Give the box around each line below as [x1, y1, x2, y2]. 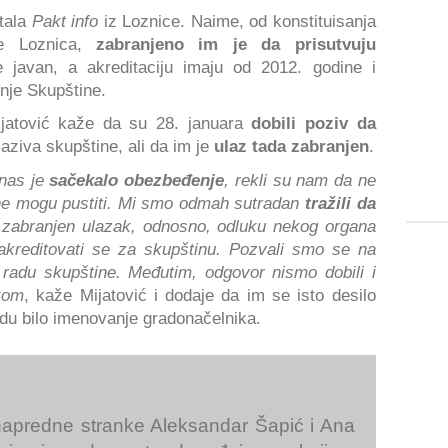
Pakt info [26, 11, 99, 30]
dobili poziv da [251, 114, 376, 133]
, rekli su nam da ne [224, 170, 376, 189]
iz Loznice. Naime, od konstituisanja [98, 11, 376, 30]
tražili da [305, 193, 376, 212]
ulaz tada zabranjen [214, 137, 369, 156]
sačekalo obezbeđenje [49, 170, 225, 189]
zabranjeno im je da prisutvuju [96, 34, 376, 53]
